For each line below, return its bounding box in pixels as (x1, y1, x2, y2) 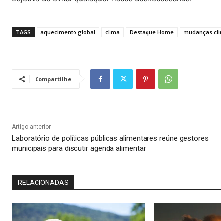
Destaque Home (130, 28, 174, 36)
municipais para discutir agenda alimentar (12, 144, 146, 153)
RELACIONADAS (18, 179, 69, 187)
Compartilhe (35, 75, 71, 83)
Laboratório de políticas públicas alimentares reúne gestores (12, 134, 209, 143)
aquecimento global (40, 28, 95, 36)
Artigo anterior (12, 123, 51, 131)
